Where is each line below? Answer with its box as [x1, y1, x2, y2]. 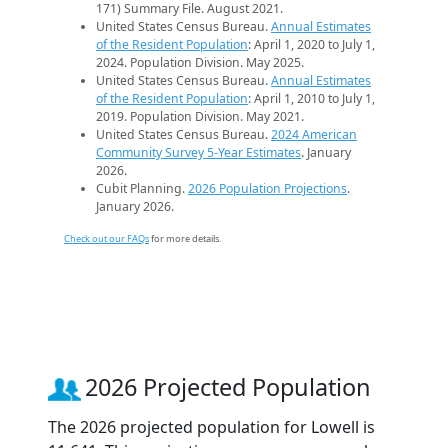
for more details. [149, 232, 221, 246]
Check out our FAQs [64, 232, 149, 246]
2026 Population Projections [188, 180, 347, 198]
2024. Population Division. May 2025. [96, 54, 304, 72]
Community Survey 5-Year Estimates [96, 144, 301, 162]
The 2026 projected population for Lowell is [48, 416, 375, 439]
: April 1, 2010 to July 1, [248, 90, 375, 108]
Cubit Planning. [96, 180, 188, 198]
